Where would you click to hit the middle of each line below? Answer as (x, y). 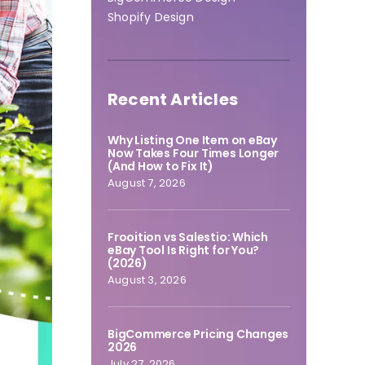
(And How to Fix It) (160, 166)
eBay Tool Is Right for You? (183, 250)
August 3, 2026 (147, 280)
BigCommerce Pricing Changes (198, 334)
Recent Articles (173, 99)
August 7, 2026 (146, 183)
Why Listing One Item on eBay (192, 140)
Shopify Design (150, 17)
